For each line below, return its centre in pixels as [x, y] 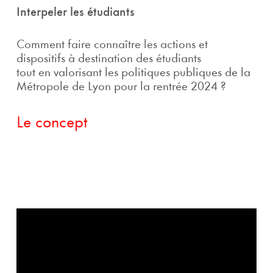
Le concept [52, 123]
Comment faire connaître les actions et [112, 45]
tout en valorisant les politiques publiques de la [133, 73]
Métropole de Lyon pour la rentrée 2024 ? [121, 87]
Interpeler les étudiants [75, 13]
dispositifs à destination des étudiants [108, 59]
